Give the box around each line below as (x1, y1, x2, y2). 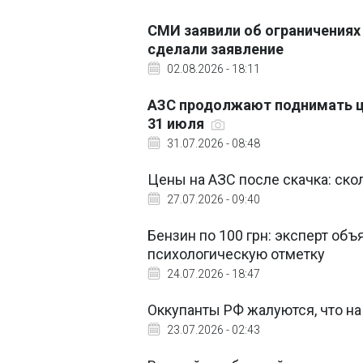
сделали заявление (147, 41, 284, 58)
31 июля (147, 115, 207, 132)
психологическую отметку (147, 246, 325, 263)
